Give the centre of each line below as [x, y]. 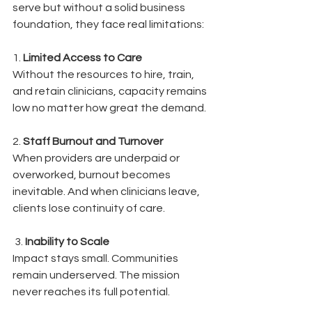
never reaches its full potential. [91, 291]
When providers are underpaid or [97, 158]
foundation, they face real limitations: [108, 24]
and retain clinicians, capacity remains [111, 91]
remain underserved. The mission [97, 275]
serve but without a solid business [100, 7]
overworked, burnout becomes [93, 174]
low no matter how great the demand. [109, 108]
